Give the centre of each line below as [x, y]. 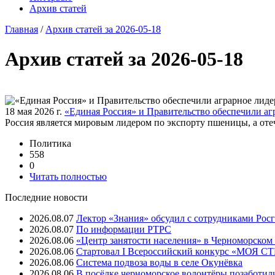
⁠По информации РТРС [124, 229]
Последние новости [46, 197]
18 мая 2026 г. [33, 111]
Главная [21, 29]
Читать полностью [68, 176]
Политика [50, 143]
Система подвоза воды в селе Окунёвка [159, 262]
